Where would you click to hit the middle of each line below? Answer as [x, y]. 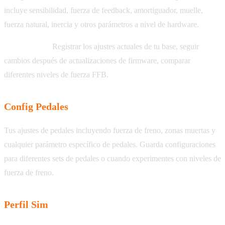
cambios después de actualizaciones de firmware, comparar [97, 61]
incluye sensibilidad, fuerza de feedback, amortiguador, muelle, [103, 11]
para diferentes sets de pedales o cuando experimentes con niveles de [113, 159]
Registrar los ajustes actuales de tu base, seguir [125, 47]
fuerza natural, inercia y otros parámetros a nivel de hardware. [101, 25]
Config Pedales [36, 107]
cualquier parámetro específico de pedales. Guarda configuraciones [110, 145]
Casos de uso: [27, 47]
